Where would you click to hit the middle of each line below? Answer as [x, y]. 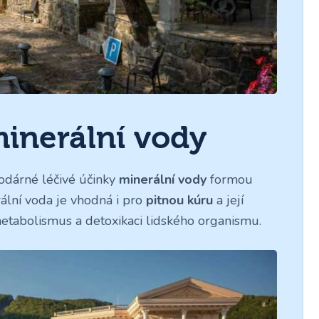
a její [230, 200]
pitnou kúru [181, 200]
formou [230, 180]
